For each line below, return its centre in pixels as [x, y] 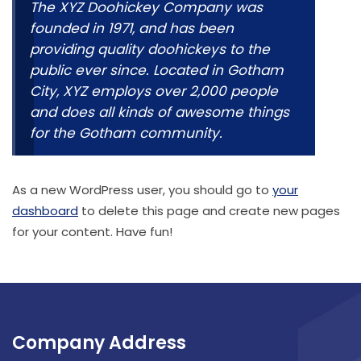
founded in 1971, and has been [132, 28]
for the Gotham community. [126, 133]
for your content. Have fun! [92, 232]
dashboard [45, 211]
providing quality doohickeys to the [150, 49]
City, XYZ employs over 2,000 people [154, 91]
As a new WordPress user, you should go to [142, 190]
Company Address [99, 343]
